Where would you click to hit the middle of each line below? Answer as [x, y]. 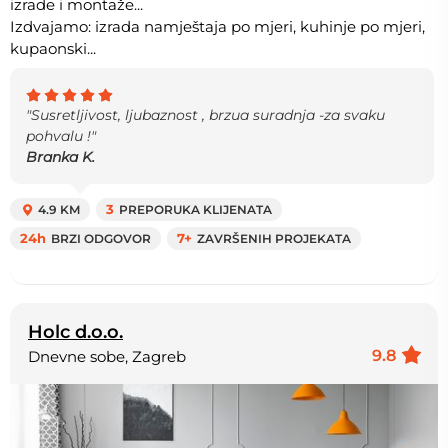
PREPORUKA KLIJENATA [195, 210]
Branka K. [60, 157]
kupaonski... [53, 49]
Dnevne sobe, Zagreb [107, 357]
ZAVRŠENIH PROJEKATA [274, 239]
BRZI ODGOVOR [101, 239]
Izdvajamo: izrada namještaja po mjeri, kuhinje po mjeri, [217, 27]
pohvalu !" [61, 136]
